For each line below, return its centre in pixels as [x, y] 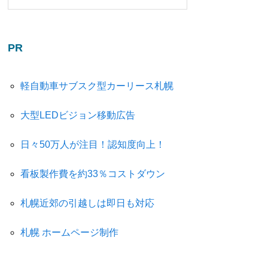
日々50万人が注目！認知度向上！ [92, 144]
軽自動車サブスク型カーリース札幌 [97, 86]
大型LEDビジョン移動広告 [77, 115]
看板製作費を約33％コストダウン [92, 174]
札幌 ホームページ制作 [69, 232]
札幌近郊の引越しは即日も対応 [87, 203]
